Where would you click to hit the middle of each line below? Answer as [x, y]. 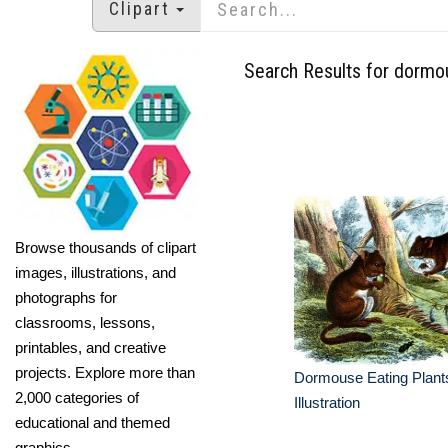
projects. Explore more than [105, 372]
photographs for [66, 297]
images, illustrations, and [95, 272]
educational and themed [92, 422]
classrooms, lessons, [85, 322]
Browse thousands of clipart [105, 247]
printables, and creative [90, 347]
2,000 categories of [77, 397]
